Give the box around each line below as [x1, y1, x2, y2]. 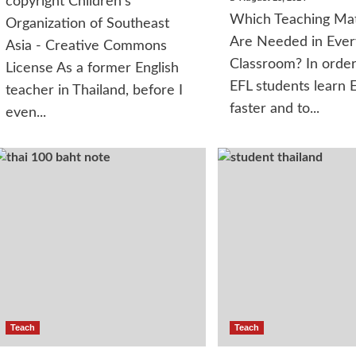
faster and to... [229, 102, 319, 116]
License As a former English [5, 61, 179, 75]
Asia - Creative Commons [5, 39, 167, 53]
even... [5, 106, 46, 120]
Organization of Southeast [5, 17, 169, 31]
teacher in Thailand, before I [5, 83, 183, 98]
